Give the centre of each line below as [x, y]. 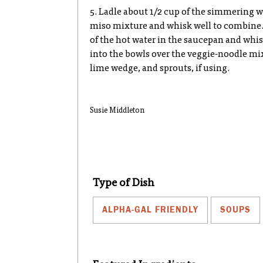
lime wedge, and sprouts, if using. [160, 69]
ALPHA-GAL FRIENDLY [150, 210]
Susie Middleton [117, 111]
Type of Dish [124, 183]
